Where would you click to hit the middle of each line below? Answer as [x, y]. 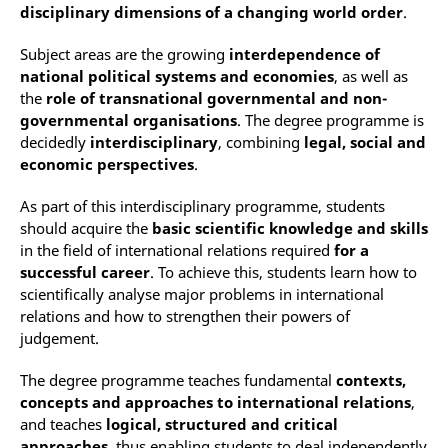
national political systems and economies [177, 76]
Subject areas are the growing [124, 54]
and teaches [63, 424]
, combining [261, 142]
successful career [85, 272]
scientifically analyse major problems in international [202, 294]
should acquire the [86, 228]
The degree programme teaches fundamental [178, 380]
